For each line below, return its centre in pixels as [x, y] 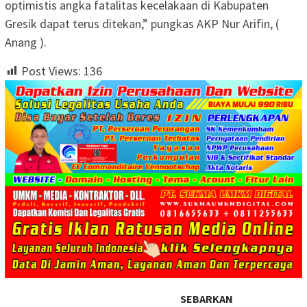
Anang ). [26, 42]
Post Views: [51, 71]
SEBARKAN [207, 298]
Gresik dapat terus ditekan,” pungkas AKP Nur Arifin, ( [142, 23]
